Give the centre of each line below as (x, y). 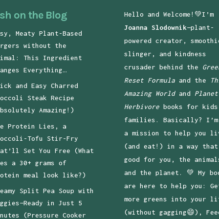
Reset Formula (149, 80)
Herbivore (142, 106)
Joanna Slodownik (155, 27)
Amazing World (149, 93)
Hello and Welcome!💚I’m (169, 14)
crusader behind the (163, 67)
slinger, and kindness (165, 54)
